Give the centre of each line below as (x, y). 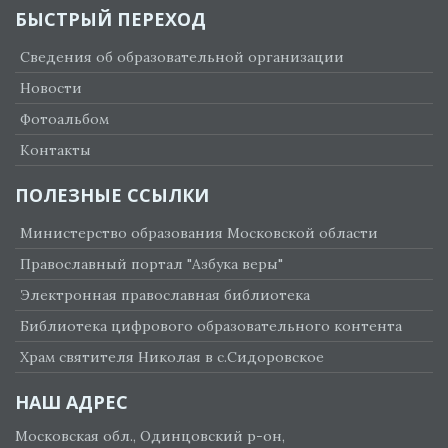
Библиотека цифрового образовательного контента (211, 326)
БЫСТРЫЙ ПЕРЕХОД (110, 19)
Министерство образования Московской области (199, 233)
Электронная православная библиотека (165, 295)
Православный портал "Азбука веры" (151, 264)
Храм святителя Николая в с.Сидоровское (172, 357)
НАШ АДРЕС (71, 402)
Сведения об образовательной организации (182, 57)
